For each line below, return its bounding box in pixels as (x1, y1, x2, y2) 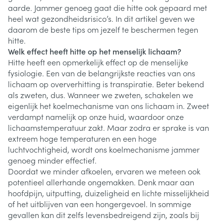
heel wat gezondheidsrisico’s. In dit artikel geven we (8, 13, 195, 24)
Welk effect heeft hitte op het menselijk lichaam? (8, 46, 181, 56)
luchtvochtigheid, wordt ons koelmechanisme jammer (8, 144, 200, 155)
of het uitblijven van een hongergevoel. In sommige (8, 198, 191, 209)
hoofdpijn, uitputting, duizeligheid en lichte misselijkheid (8, 187, 209, 198)
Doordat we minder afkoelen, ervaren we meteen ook (8, 166, 200, 176)
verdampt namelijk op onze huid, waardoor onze (8, 111, 184, 122)
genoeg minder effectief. (8, 155, 97, 166)
